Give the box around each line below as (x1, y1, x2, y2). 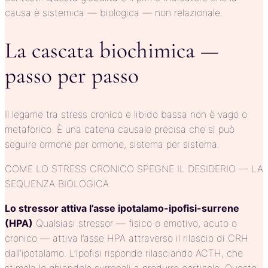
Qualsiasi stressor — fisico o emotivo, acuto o (33, 217, 237, 230)
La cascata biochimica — (5, 37, 219, 65)
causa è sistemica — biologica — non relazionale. (5, 6, 223, 19)
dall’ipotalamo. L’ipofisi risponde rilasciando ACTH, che (5, 247, 243, 260)
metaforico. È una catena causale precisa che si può (5, 123, 234, 136)
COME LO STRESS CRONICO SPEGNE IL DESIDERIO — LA (5, 163, 263, 175)
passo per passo (5, 62, 139, 90)
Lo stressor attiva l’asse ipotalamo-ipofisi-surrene (5, 202, 239, 215)
